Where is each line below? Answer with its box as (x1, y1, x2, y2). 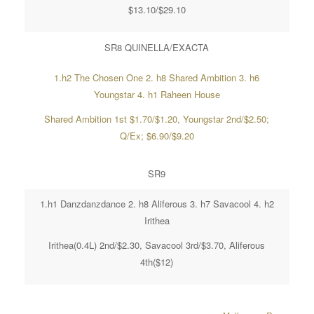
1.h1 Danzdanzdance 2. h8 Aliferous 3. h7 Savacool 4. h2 (39, 196, 274, 210)
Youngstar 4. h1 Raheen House (93, 87, 220, 101)
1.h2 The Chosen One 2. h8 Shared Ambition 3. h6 (54, 70, 260, 84)
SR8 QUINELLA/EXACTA (104, 40, 210, 54)
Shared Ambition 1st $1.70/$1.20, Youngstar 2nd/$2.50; (44, 111, 270, 125)
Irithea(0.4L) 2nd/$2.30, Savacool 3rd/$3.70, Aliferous (48, 238, 266, 252)
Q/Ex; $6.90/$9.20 (119, 128, 194, 142)
